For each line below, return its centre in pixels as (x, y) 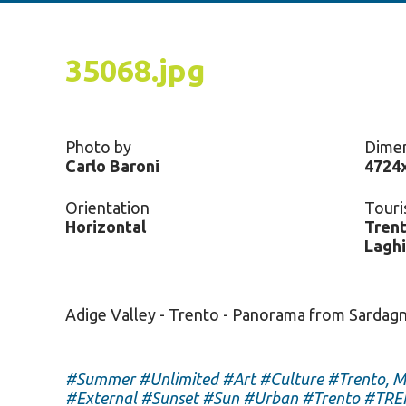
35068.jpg (135, 70)
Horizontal (106, 227)
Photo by (98, 147)
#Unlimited (179, 379)
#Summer (100, 379)
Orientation (107, 208)
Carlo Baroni (112, 166)
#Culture (291, 379)
